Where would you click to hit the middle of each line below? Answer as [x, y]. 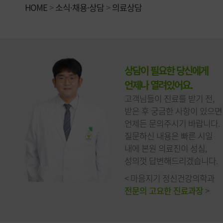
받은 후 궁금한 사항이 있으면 [173, 111]
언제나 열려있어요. [159, 85]
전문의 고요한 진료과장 [164, 190]
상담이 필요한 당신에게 [166, 70]
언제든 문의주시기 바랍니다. [172, 123]
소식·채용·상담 [80, 7]
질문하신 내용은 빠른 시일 [168, 136]
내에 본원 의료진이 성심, [166, 148]
